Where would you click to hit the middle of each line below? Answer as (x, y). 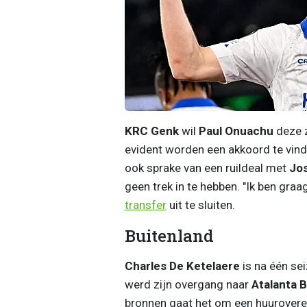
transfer (145, 205)
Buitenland (169, 235)
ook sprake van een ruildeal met (207, 168)
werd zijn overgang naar (188, 284)
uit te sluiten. (200, 205)
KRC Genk (151, 131)
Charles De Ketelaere (182, 266)
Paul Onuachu (236, 131)
